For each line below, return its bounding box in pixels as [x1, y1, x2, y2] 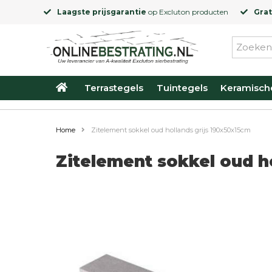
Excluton [159, 7, 190, 16]
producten [190, 7, 228, 16]
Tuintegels [156, 82, 208, 93]
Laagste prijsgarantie [57, 7, 146, 16]
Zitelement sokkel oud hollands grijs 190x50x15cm [91, 126, 251, 134]
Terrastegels [84, 82, 144, 93]
